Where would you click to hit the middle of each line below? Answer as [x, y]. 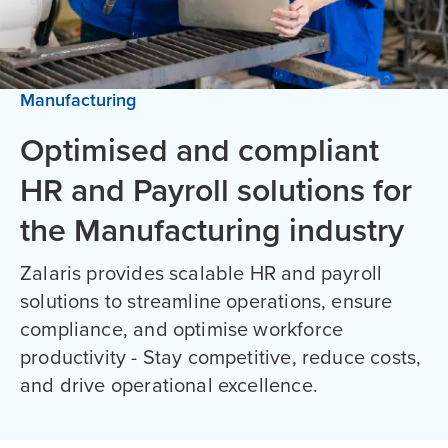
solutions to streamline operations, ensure [206, 302]
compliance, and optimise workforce [182, 330]
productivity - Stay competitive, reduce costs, [221, 358]
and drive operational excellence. [169, 386]
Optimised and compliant [199, 151]
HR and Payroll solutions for [216, 191]
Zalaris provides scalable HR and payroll [201, 274]
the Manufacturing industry [212, 231]
